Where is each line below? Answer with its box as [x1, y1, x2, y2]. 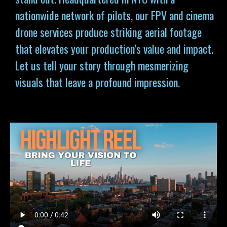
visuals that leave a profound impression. [15, 74, 180, 90]
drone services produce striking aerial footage [15, 24, 202, 40]
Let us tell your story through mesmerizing [15, 57, 188, 73]
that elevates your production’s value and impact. [15, 41, 213, 57]
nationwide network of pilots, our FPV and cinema [15, 7, 214, 23]
